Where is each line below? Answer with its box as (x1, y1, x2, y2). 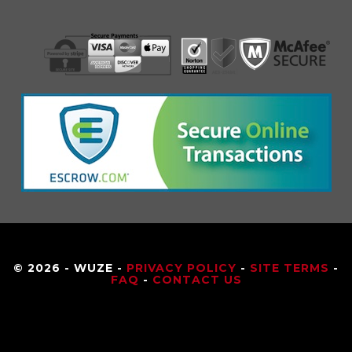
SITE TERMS (250, 261, 329, 276)
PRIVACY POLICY (126, 261, 236, 276)
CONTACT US (152, 273, 242, 288)
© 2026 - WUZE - (13, 261, 126, 276)
